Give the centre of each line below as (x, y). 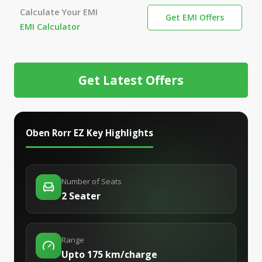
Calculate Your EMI (59, 12)
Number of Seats (92, 181)
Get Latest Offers (131, 80)
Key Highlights (119, 132)
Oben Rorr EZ (55, 132)
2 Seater (81, 196)
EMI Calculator (50, 26)
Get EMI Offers (195, 17)
